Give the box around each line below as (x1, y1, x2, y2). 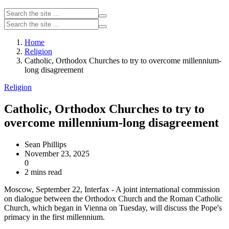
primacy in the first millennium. (4, 212, 105, 221)
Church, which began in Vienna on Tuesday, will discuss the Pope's (4, 203, 222, 212)
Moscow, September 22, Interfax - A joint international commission (4, 185, 220, 194)
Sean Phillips (25, 140, 66, 149)
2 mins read (25, 167, 62, 176)
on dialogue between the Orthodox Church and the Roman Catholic (4, 194, 222, 203)
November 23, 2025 (25, 149, 89, 158)
